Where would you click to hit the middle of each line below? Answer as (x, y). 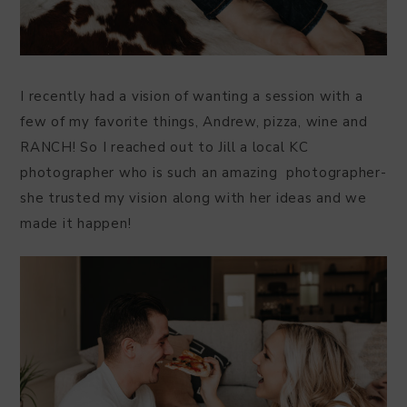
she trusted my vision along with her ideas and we (194, 198)
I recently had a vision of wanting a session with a (192, 96)
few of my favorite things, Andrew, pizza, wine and (194, 121)
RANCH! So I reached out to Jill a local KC (164, 147)
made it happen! (76, 223)
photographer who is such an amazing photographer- (203, 172)
